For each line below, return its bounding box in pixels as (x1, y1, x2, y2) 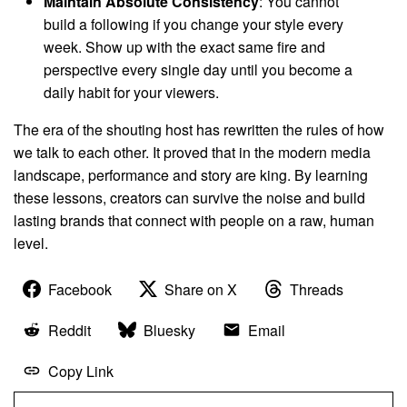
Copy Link (48, 360, 114, 382)
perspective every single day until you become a (44, 58, 353, 80)
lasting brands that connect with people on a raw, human (14, 209, 374, 231)
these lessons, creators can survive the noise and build (14, 186, 365, 208)
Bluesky (144, 319, 195, 341)
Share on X (164, 278, 237, 300)
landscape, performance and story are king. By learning (14, 164, 368, 185)
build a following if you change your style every (44, 13, 344, 35)
